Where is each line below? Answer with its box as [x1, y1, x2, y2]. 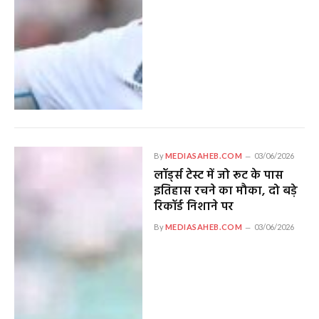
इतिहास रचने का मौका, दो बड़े [153, 182, 298, 202]
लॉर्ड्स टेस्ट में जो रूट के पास [153, 166, 283, 186]
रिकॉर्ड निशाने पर [153, 197, 234, 217]
